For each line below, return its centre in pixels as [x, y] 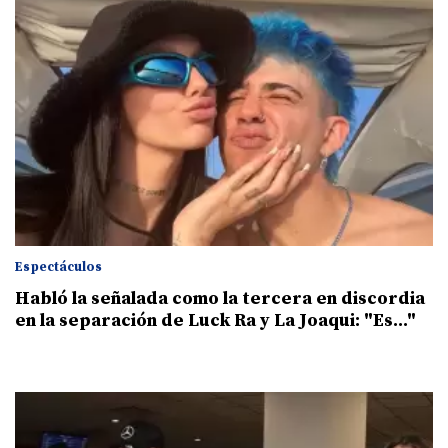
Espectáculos [58, 266]
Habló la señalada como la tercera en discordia [220, 298]
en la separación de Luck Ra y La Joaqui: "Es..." [215, 320]
